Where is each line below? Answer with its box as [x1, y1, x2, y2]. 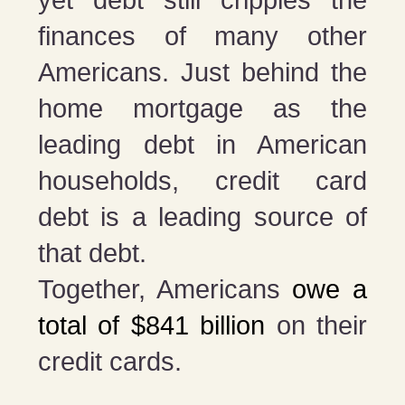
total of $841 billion [38, 310, 266, 340]
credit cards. [38, 346, 190, 376]
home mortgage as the [38, 93, 367, 123]
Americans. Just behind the [38, 57, 367, 87]
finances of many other [38, 21, 367, 51]
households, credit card [38, 165, 367, 195]
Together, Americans [38, 274, 293, 304]
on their [265, 310, 367, 340]
